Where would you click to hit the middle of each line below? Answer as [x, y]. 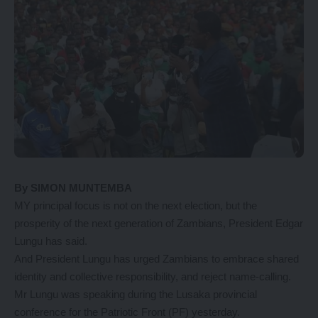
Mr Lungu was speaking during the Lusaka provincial [136, 294]
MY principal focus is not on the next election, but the [136, 205]
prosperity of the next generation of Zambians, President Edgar [159, 223]
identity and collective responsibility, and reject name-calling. [153, 276]
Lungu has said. [51, 241]
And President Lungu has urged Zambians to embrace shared [157, 259]
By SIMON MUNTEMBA [73, 188]
